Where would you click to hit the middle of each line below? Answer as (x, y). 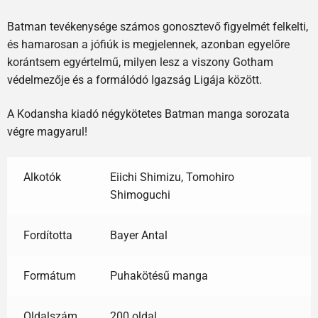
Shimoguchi (140, 194)
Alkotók (42, 177)
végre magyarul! (47, 131)
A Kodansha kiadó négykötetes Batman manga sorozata (148, 114)
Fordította (48, 235)
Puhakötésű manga (159, 275)
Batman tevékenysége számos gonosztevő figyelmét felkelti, (158, 27)
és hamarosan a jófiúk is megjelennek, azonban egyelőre (148, 45)
